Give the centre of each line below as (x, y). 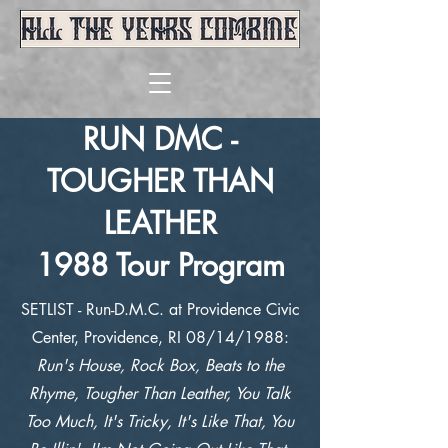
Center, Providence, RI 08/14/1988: (160, 337)
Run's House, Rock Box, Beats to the (160, 365)
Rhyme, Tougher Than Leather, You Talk (160, 393)
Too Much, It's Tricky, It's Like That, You (160, 421)
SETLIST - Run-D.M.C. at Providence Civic (160, 309)
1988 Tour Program (160, 265)
